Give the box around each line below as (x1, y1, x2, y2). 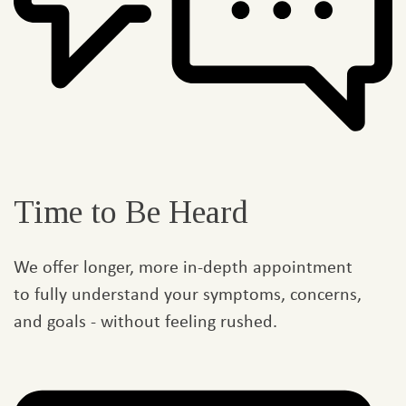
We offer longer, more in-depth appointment (14, 254, 353, 279)
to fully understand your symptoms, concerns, (14, 281, 362, 306)
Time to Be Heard (14, 194, 248, 231)
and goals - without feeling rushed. (14, 308, 277, 333)
